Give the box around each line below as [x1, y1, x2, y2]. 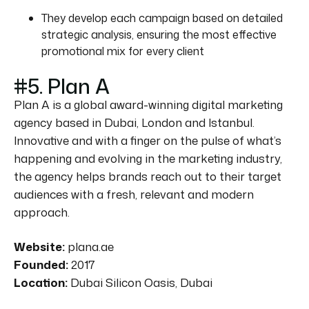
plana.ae [65, 238, 114, 255]
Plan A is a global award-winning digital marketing [14, 96, 283, 112]
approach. [14, 203, 70, 220]
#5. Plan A [14, 71, 110, 100]
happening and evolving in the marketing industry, [14, 150, 282, 166]
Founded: [14, 256, 68, 272]
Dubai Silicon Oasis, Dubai [68, 274, 212, 290]
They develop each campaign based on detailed [41, 10, 283, 26]
